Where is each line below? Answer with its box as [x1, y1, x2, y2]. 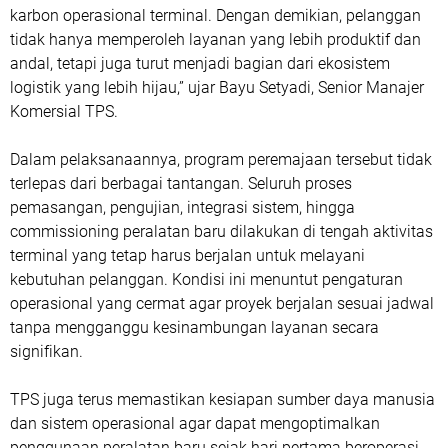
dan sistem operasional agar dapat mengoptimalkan [10, 414, 380, 433]
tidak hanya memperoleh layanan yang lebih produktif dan [10, 30, 421, 49]
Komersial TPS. [10, 102, 118, 121]
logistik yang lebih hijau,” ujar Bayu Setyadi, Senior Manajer [10, 78, 424, 97]
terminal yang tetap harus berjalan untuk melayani [10, 246, 365, 265]
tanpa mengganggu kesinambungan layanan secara [10, 318, 379, 337]
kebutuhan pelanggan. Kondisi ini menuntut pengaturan [10, 270, 403, 289]
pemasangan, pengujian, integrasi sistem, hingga [10, 198, 355, 217]
